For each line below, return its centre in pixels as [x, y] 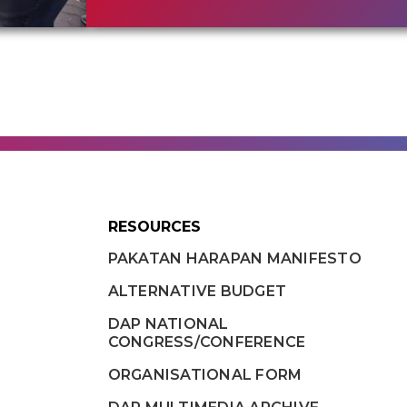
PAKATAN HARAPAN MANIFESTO [234, 259]
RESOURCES [154, 227]
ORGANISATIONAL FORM [205, 375]
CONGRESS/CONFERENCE [207, 342]
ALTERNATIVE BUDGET [197, 292]
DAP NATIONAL [168, 324]
